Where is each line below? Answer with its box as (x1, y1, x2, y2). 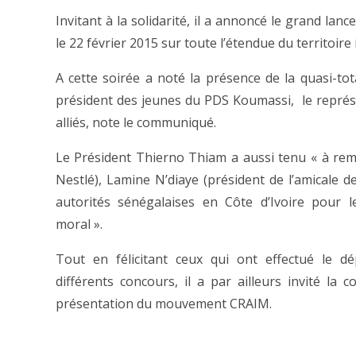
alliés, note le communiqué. (55, 113, 216, 131)
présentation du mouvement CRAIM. (55, 294, 272, 312)
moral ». (55, 215, 103, 233)
